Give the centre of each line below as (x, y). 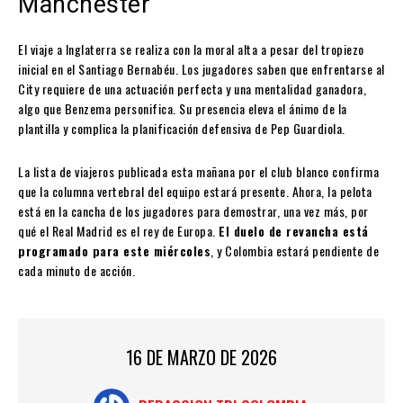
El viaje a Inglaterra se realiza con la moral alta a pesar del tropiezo (191, 49)
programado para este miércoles (114, 251)
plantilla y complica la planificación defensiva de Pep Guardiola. (182, 129)
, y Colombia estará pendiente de (295, 251)
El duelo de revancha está (294, 231)
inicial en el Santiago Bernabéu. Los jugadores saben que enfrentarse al (201, 69)
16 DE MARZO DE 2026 (201, 358)
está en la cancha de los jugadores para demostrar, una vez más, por (193, 211)
